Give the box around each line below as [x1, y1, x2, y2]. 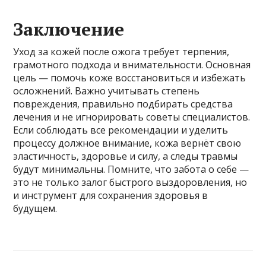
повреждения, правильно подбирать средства [13, 97, 233, 110]
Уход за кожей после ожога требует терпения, [13, 45, 230, 58]
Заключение [13, 17, 125, 41]
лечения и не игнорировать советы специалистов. [13, 110, 251, 123]
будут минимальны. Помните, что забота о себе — [13, 162, 249, 176]
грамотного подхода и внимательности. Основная [13, 58, 251, 71]
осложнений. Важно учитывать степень [13, 84, 200, 97]
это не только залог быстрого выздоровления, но [13, 175, 248, 189]
